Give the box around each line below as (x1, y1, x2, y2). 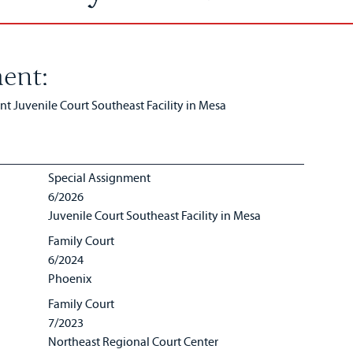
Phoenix (48, 270, 92, 286)
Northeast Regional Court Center (48, 333, 219, 349)
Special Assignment (48, 169, 151, 185)
